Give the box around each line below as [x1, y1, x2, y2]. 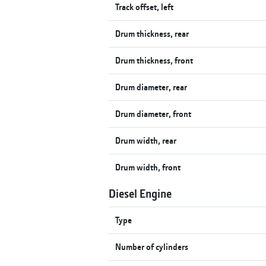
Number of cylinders [115, 240, 189, 252]
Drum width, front [115, 161, 181, 173]
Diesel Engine [109, 185, 172, 201]
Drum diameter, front [115, 107, 192, 119]
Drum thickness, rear [115, 27, 189, 39]
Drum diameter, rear [115, 81, 188, 93]
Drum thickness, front [115, 54, 194, 66]
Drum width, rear [115, 134, 177, 146]
